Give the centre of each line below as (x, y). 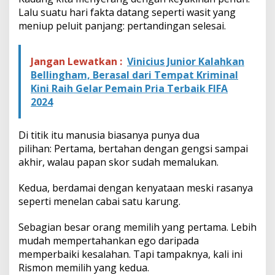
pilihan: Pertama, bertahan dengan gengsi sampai (133, 148)
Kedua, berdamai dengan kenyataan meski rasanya (136, 188)
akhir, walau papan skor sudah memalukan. (118, 162)
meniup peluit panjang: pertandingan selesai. (122, 25)
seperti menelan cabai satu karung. (99, 201)
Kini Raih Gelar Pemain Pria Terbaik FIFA (129, 88)
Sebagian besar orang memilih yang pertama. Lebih (137, 227)
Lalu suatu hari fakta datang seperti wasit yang (127, 12)
